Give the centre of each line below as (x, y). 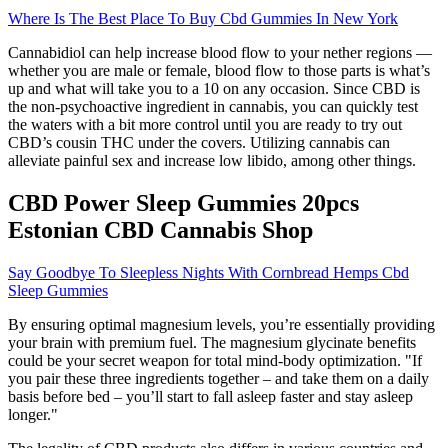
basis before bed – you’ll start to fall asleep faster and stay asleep (210, 396)
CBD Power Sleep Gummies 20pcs (183, 202)
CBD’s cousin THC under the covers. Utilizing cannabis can (199, 142)
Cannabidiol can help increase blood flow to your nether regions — (220, 52)
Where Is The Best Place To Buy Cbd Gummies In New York (203, 18)
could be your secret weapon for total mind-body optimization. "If (215, 360)
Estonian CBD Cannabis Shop (160, 229)
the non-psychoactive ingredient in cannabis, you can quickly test (213, 106)
